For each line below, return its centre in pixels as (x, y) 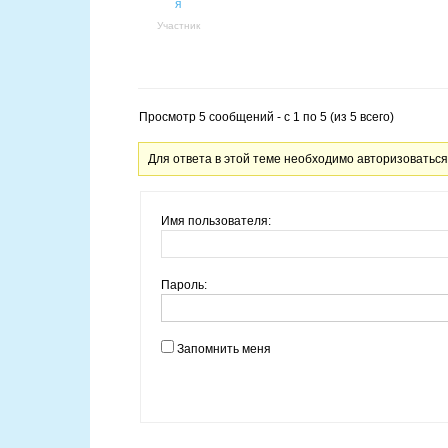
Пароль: (184, 285)
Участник (178, 26)
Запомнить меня (224, 349)
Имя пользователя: (216, 221)
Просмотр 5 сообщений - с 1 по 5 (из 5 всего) (266, 117)
